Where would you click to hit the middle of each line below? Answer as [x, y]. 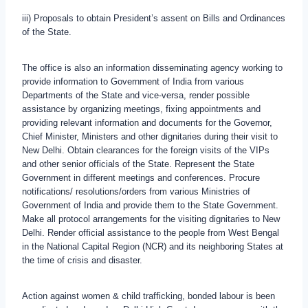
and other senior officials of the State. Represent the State [138, 164]
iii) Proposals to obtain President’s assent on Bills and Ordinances [154, 18]
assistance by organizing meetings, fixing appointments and [141, 109]
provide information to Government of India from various [133, 81]
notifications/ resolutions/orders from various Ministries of [136, 191]
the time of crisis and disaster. [82, 260]
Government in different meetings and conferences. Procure [141, 177]
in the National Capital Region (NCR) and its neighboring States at [153, 246]
